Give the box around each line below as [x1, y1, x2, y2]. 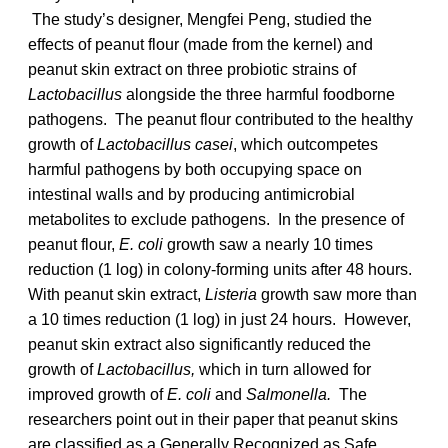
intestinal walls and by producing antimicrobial [28, 185, 355, 203]
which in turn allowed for [199, 360, 371, 378]
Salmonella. [246, 385, 331, 403]
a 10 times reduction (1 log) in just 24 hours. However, [28, 310, 411, 328]
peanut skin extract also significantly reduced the [28, 335, 371, 353]
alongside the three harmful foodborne [122, 85, 395, 103]
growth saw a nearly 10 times [163, 235, 373, 253]
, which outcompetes [233, 135, 378, 153]
